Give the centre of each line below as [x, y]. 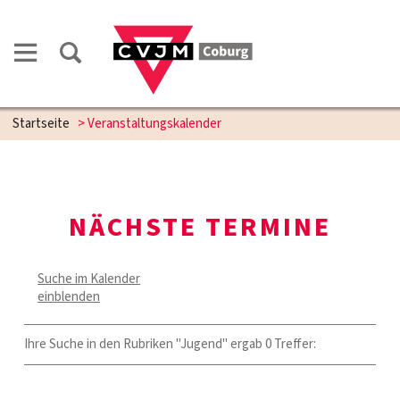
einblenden [69, 297]
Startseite [41, 124]
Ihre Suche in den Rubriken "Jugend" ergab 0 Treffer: [171, 344]
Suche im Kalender [89, 279]
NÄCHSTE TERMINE [200, 227]
